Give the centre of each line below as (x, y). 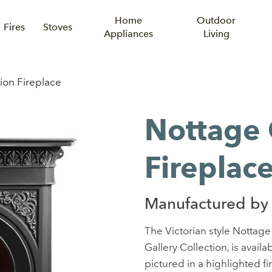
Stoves (58, 27)
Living (216, 34)
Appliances (128, 34)
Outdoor (216, 20)
